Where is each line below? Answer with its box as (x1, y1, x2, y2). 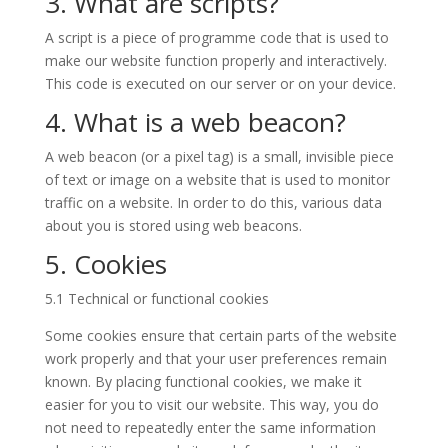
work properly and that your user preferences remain (44, 348, 387, 368)
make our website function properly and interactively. (44, 50, 387, 70)
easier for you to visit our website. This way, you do (44, 394, 379, 414)
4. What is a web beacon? (44, 103, 346, 140)
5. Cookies (44, 245, 167, 282)
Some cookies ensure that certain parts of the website (44, 325, 397, 345)
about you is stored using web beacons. (44, 215, 302, 235)
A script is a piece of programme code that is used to (44, 27, 389, 47)
